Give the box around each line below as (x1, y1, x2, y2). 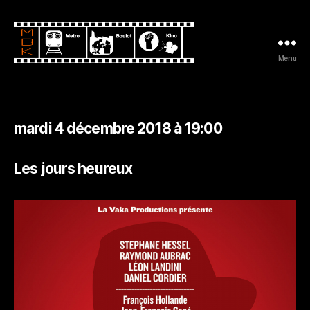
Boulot (13, 77, 50, 93)
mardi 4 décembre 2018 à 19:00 (14, 119, 222, 137)
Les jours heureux (14, 159, 133, 177)
